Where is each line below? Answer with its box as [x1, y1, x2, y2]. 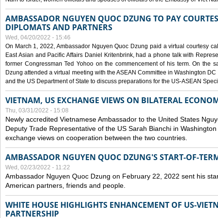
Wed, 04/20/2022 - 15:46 [5, 34, 71, 41]
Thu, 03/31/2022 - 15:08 [5, 107, 69, 114]
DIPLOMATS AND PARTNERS [5, 22, 112, 33]
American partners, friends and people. [5, 182, 127, 189]
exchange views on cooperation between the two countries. [5, 134, 187, 142]
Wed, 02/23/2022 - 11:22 [5, 164, 70, 171]
